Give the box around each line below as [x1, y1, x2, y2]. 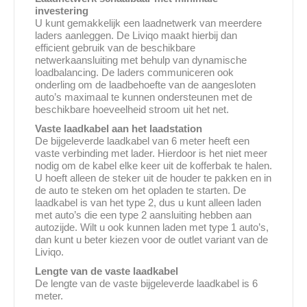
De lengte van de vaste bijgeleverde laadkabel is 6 [35, 278, 258, 290]
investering [35, 5, 88, 17]
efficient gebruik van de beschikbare [35, 42, 195, 54]
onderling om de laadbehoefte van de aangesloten [35, 79, 256, 91]
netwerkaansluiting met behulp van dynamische [35, 54, 247, 66]
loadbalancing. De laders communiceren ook [35, 66, 234, 79]
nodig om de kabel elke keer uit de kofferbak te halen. [35, 160, 272, 172]
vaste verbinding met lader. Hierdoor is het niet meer [35, 147, 267, 160]
